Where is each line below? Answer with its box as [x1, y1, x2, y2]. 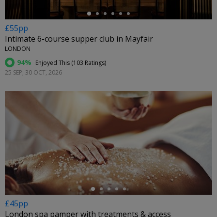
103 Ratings [73, 59, 105, 67]
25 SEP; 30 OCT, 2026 [5, 68, 62, 77]
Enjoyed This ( [34, 59, 73, 67]
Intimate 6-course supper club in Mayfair [5, 33, 153, 45]
